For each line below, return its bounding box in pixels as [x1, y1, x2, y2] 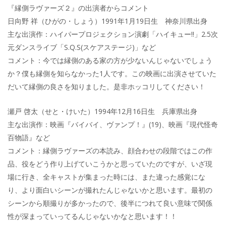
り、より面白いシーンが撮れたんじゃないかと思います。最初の [8, 185, 212, 195]
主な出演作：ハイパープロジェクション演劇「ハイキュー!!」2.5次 [8, 29, 218, 39]
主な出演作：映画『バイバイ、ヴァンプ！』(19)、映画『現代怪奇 [8, 119, 218, 129]
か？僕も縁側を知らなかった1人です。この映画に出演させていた [8, 69, 216, 79]
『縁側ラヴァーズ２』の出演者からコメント [8, 3, 149, 13]
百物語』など [8, 132, 50, 142]
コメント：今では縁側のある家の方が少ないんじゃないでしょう [8, 55, 212, 66]
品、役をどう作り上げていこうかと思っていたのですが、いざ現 [8, 158, 212, 168]
